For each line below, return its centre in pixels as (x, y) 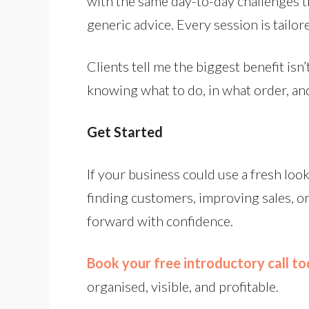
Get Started (125, 132)
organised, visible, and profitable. (183, 286)
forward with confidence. (160, 221)
